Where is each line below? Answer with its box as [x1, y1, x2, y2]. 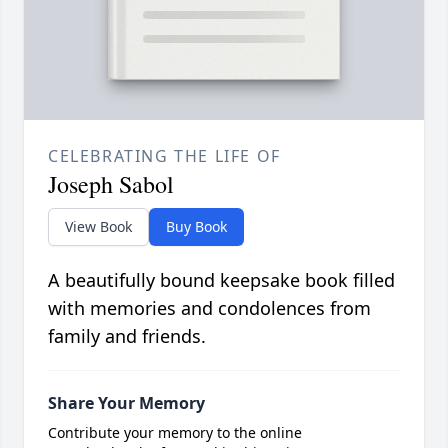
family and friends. [48, 324, 206, 349]
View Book [65, 217, 132, 237]
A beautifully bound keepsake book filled [48, 268, 395, 293]
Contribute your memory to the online [48, 423, 302, 443]
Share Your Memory [48, 392, 205, 415]
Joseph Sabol [48, 168, 174, 201]
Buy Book [166, 217, 227, 237]
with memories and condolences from [48, 296, 371, 321]
